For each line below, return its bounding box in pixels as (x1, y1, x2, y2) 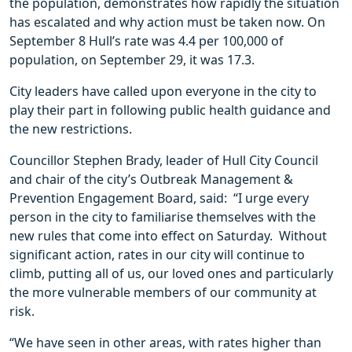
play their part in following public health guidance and (9, 101, 331, 119)
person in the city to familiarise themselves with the (9, 207, 316, 225)
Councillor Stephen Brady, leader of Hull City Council (9, 151, 318, 169)
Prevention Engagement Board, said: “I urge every (9, 189, 309, 207)
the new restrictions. (9, 119, 132, 137)
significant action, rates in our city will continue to (9, 245, 305, 263)
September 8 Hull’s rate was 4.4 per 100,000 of (9, 31, 284, 49)
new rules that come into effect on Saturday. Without (9, 226, 327, 244)
